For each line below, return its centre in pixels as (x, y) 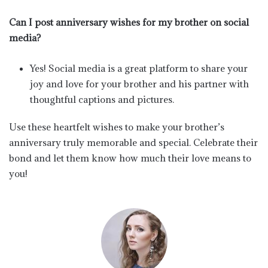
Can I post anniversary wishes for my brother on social (129, 22)
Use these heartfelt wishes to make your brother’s (117, 127)
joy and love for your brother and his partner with (139, 83)
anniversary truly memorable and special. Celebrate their (133, 142)
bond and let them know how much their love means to (130, 158)
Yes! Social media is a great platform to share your (139, 68)
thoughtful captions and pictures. (102, 99)
